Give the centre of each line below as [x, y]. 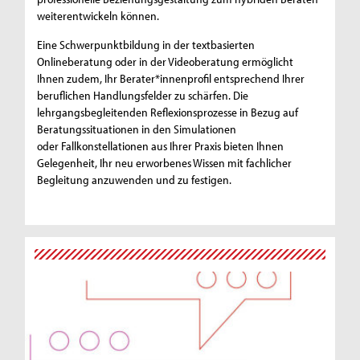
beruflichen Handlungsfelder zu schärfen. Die [143, 95]
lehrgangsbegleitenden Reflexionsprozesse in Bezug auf [168, 112]
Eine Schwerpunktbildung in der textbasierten [146, 44]
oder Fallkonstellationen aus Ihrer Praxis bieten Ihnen [161, 145]
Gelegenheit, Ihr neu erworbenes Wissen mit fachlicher [165, 162]
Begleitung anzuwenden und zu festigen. [135, 179]
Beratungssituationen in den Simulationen [137, 129]
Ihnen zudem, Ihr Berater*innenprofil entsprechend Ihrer [171, 78]
